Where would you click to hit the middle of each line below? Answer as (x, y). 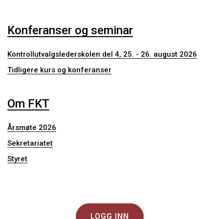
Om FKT (28, 104)
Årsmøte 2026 (32, 128)
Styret (17, 159)
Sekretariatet (30, 143)
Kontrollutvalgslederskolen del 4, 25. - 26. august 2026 (102, 54)
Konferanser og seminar (70, 30)
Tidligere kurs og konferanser (59, 70)
